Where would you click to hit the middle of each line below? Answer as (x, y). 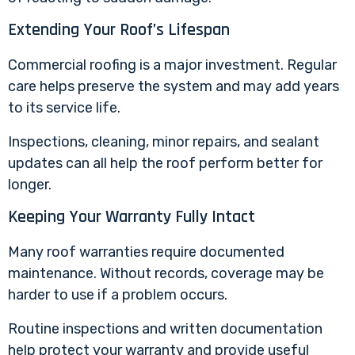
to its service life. (64, 107)
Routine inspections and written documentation (165, 329)
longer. (30, 185)
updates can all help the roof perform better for (165, 164)
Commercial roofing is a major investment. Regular (172, 65)
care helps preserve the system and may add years (174, 86)
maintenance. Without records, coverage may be (166, 274)
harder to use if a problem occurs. (118, 295)
